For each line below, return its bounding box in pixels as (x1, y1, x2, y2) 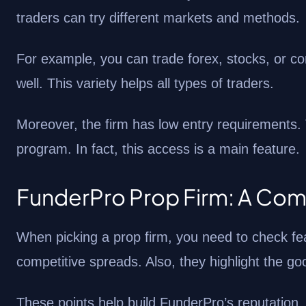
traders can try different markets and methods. (16, 10, 300, 25)
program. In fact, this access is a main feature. (16, 141, 300, 156)
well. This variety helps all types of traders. (16, 76, 274, 91)
